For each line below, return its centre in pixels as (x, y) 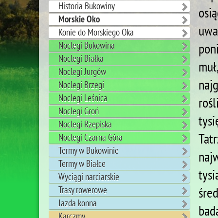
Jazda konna (78, 203)
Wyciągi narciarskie (89, 177)
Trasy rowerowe (83, 190)
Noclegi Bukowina (87, 45)
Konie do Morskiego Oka (96, 32)
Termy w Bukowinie (89, 151)
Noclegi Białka (81, 59)
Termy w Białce (82, 164)
